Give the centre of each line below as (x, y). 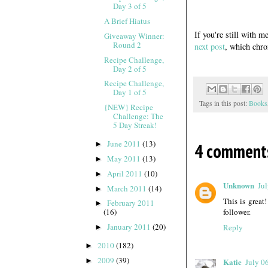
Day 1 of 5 (130, 92)
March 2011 (127, 188)
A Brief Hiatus (127, 21)
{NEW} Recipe (129, 107)
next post (210, 47)
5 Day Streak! (135, 125)
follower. (237, 211)
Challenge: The (138, 116)
